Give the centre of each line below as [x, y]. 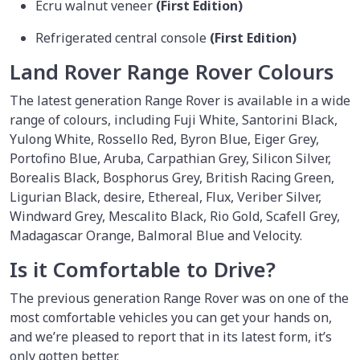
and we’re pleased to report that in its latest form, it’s [171, 336]
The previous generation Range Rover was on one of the [179, 298]
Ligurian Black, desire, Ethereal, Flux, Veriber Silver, [166, 196]
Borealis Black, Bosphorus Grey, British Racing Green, [172, 177]
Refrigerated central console [123, 37]
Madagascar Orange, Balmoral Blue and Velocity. [157, 235]
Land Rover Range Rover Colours [174, 72]
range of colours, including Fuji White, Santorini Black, [174, 119]
